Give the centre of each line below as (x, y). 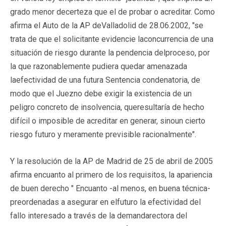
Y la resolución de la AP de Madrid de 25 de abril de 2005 (111, 161)
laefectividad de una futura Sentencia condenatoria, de (105, 80)
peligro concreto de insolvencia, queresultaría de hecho (107, 107)
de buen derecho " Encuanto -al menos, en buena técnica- (110, 188)
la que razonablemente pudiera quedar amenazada (99, 66)
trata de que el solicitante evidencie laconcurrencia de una (112, 39)
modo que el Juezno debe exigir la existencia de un (101, 93)
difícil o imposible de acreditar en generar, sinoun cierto (108, 121)
